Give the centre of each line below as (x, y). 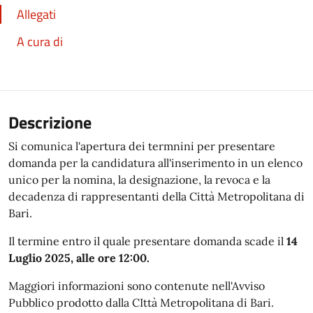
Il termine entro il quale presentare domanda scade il (147, 241)
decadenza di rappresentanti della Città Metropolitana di (156, 196)
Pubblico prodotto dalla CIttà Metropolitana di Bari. (141, 303)
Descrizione (50, 122)
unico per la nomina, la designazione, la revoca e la (139, 180)
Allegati (36, 14)
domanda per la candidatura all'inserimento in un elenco (155, 163)
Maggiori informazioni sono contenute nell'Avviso (137, 286)
